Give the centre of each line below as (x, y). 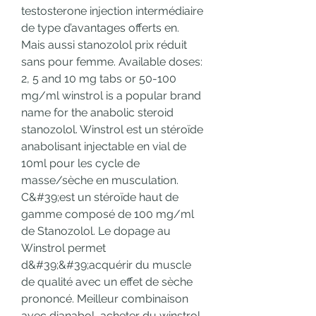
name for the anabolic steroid (97, 113)
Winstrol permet (63, 248)
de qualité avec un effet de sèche (107, 282)
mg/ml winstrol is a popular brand (111, 96)
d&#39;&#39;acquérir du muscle (106, 265)
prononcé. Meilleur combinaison (105, 299)
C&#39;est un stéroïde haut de (100, 197)
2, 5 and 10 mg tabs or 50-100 (99, 79)
